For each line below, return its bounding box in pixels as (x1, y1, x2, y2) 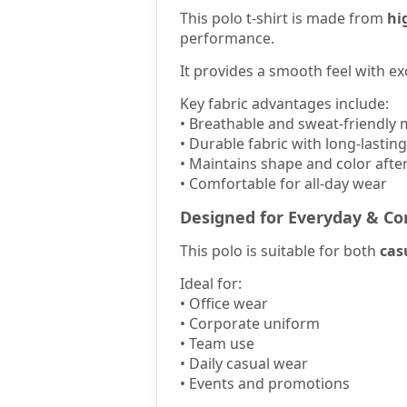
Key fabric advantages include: (180, 94, 389, 114)
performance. (180, 28, 274, 48)
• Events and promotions (180, 373, 350, 393)
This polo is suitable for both (180, 241, 380, 261)
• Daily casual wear (180, 353, 308, 373)
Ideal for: (180, 273, 242, 293)
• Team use (180, 333, 254, 353)
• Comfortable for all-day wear (180, 174, 387, 194)
